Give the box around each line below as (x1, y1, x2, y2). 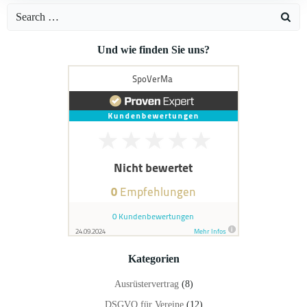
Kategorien (127, 253, 180, 265)
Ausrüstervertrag (114, 279, 179, 289)
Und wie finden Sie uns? (97, 44, 210, 56)
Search (7, 6, 36, 18)
